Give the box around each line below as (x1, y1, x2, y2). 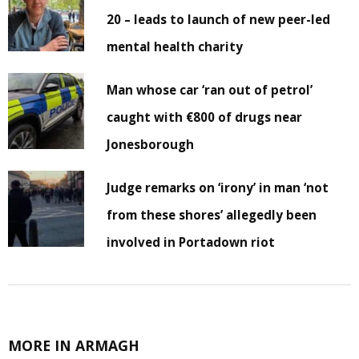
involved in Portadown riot (107, 234, 276, 251)
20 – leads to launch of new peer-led (107, 11, 331, 28)
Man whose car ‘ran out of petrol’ (107, 82, 313, 99)
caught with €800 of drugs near (107, 109, 303, 126)
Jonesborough (107, 136, 195, 153)
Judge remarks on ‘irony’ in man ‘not (107, 179, 329, 196)
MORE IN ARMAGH (8, 336, 139, 356)
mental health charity (107, 38, 244, 55)
